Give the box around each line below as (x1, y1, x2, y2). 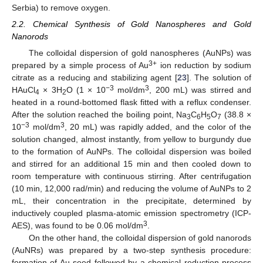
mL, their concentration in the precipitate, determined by (12, 196, 251, 206)
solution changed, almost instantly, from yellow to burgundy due (12, 134, 251, 144)
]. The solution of (186, 73, 251, 83)
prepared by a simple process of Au (12, 60, 149, 70)
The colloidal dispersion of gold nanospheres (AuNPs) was (28, 48, 251, 58)
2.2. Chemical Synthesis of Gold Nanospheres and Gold (12, 19, 251, 29)
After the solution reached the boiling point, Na (12, 110, 187, 120)
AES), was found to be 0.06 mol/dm (12, 221, 143, 231)
